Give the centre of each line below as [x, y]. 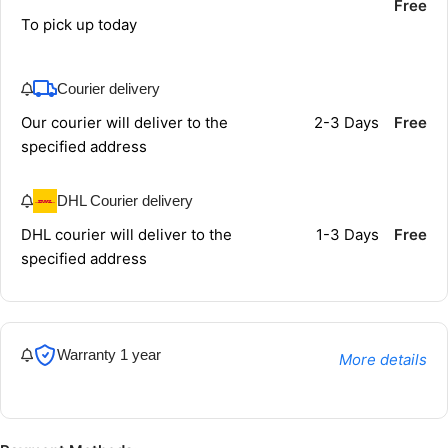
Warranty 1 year [109, 354]
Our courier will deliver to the [124, 122]
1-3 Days [347, 234]
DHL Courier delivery [125, 200]
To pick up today [79, 24]
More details [382, 359]
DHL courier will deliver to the [126, 234]
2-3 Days [346, 122]
